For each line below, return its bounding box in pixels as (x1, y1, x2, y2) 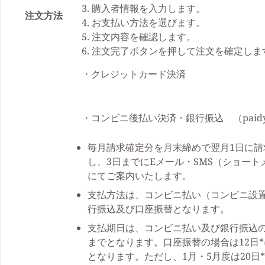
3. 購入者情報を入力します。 (82, 2, 205, 15)
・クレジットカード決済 (82, 67, 186, 80)
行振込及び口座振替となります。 (88, 202, 230, 215)
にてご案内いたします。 (88, 169, 192, 182)
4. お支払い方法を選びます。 (82, 16, 205, 29)
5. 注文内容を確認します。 (82, 30, 196, 43)
